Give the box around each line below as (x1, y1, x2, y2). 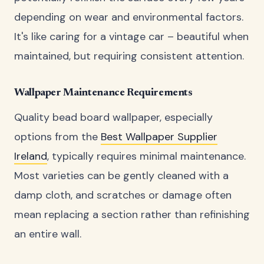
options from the (14, 130, 101, 144)
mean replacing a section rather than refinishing (14, 207, 250, 222)
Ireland (14, 149, 47, 164)
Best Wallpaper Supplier (101, 130, 217, 144)
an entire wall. (14, 227, 81, 242)
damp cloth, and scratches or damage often (14, 188, 232, 203)
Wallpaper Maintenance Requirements (14, 87, 193, 98)
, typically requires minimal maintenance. (47, 149, 246, 164)
